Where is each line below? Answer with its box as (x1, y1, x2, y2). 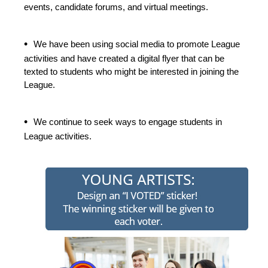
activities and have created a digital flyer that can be (24, 53, 224, 64)
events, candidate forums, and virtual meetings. (24, 2, 208, 13)
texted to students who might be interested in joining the (24, 66, 239, 77)
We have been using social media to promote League (33, 39, 240, 50)
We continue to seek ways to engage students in (33, 117, 222, 127)
